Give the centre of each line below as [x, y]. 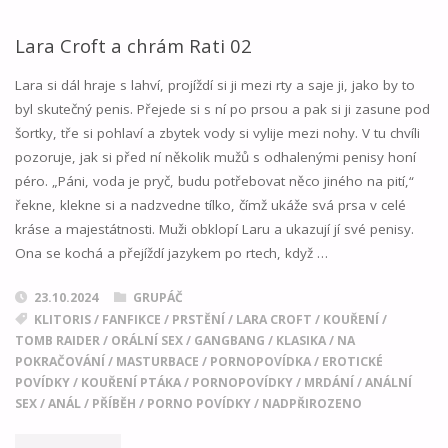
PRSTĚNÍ [198, 320]
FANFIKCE [131, 320]
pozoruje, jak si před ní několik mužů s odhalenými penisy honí [215, 156]
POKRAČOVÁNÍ [59, 362]
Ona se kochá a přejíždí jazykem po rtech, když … [171, 252]
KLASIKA [300, 341]
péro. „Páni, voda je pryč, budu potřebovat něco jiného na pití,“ [214, 180]
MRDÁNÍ [328, 383]
